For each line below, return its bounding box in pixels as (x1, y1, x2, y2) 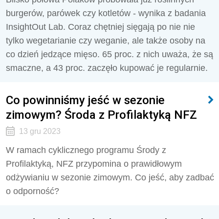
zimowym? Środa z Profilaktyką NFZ (6, 108, 197, 122)
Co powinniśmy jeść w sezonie (6, 93, 165, 107)
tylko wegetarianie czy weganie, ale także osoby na (6, 36, 205, 45)
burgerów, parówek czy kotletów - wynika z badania (6, 8, 206, 18)
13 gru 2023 (19, 127, 61, 135)
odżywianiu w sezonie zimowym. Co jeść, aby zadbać (6, 173, 214, 182)
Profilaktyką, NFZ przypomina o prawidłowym (6, 159, 182, 169)
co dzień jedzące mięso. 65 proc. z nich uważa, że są (6, 49, 213, 59)
